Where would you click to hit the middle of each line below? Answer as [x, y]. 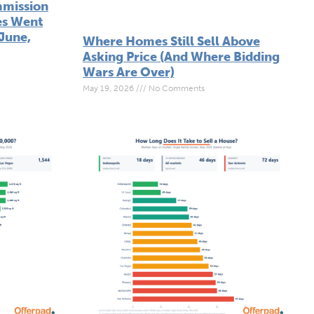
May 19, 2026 [109, 89]
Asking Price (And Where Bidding [181, 57]
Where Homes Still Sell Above [171, 42]
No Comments [175, 89]
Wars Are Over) [128, 73]
